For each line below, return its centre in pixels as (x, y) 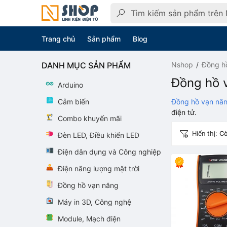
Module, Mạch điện (89, 219)
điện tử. (184, 112)
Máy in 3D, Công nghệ (94, 202)
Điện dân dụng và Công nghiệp (109, 152)
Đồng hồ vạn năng (88, 185)
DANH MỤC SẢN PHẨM (86, 65)
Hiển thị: (206, 134)
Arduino (70, 85)
